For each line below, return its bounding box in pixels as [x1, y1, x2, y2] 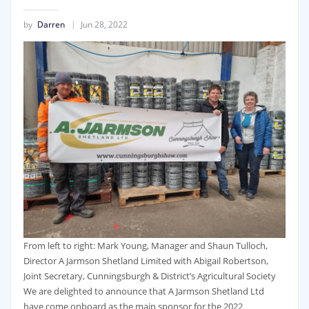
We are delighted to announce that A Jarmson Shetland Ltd [23, 285, 264, 298]
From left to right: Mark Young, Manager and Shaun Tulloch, [23, 239, 268, 252]
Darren [37, 19, 65, 31]
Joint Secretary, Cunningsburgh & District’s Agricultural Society [23, 270, 276, 283]
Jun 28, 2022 [80, 19, 128, 31]
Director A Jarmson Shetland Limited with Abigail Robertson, [23, 255, 268, 268]
